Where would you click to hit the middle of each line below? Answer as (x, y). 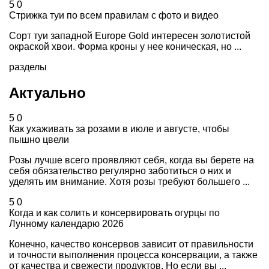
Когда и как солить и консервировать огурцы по (114, 213)
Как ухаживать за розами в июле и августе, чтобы (119, 129)
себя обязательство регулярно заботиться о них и (120, 171)
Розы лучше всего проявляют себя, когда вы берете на (131, 160)
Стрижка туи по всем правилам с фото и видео (114, 15)
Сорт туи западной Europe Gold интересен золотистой (130, 35)
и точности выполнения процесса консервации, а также (133, 255)
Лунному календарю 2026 (66, 224)
